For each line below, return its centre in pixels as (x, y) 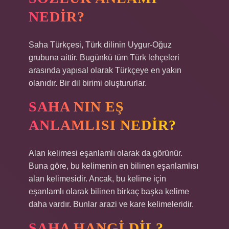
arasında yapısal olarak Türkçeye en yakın (105, 70)
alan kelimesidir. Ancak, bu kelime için (97, 179)
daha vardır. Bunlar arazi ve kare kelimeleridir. (111, 204)
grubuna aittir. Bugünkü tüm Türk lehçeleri (104, 58)
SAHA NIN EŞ (76, 107)
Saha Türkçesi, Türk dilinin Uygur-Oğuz (100, 45)
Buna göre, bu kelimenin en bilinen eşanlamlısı (113, 166)
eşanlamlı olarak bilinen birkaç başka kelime (109, 191)
